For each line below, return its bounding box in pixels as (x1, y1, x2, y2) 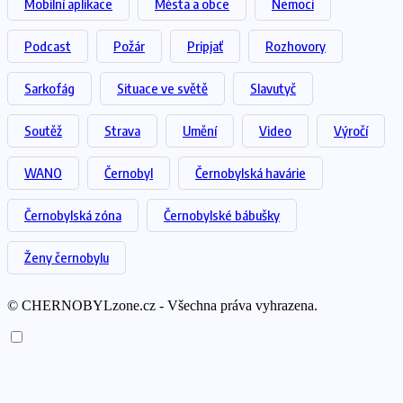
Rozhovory (265, 37, 326, 54)
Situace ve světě (117, 79, 208, 96)
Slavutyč (250, 79, 296, 96)
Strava (104, 121, 140, 139)
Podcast (24, 37, 71, 54)
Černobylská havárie (195, 164, 306, 181)
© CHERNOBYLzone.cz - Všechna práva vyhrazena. (7, 297, 318, 313)
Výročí (334, 121, 368, 139)
